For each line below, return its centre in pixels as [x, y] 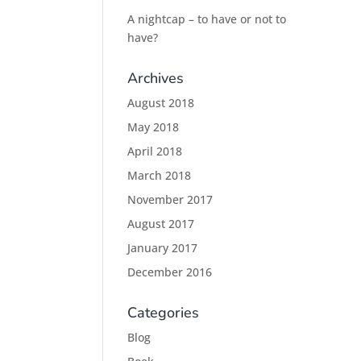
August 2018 [161, 103]
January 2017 [163, 248]
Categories [164, 313]
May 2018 [154, 127]
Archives [156, 78]
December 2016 [170, 272]
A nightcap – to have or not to [207, 19]
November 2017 [170, 199]
